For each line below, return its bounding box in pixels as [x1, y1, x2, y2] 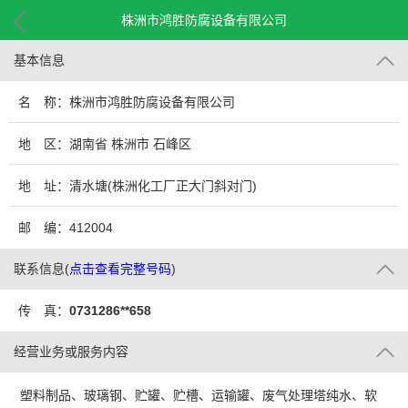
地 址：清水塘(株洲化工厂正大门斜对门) [18, 178, 257, 193]
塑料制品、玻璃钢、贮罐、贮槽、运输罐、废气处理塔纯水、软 [20, 388, 378, 403]
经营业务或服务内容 [14, 344, 128, 359]
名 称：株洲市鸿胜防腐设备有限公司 [18, 95, 235, 109]
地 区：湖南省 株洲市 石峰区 [18, 137, 191, 151]
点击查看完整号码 [69, 261, 171, 276]
